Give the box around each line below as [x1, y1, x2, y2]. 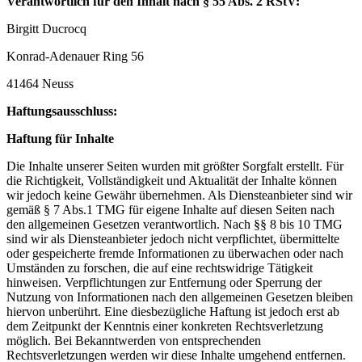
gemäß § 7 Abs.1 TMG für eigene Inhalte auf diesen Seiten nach [6, 203, 335, 217]
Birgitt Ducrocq [6, 22, 86, 36]
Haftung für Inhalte [6, 132, 114, 146]
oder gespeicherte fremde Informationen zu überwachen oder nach [6, 246, 343, 261]
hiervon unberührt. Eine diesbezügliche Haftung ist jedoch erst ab [6, 305, 339, 319]
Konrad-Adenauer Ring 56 [6, 49, 144, 64]
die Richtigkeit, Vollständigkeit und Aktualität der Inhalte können [6, 174, 337, 188]
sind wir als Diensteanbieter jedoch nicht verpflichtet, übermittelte [6, 232, 339, 246]
